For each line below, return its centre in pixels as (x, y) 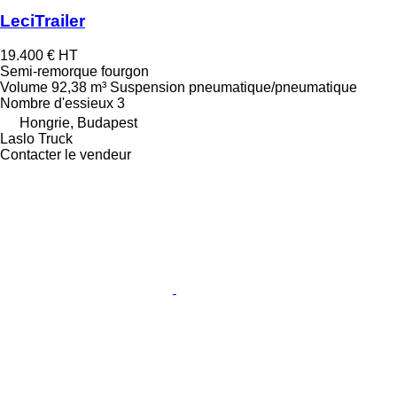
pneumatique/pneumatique (273, 87)
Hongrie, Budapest (78, 122)
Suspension (148, 87)
